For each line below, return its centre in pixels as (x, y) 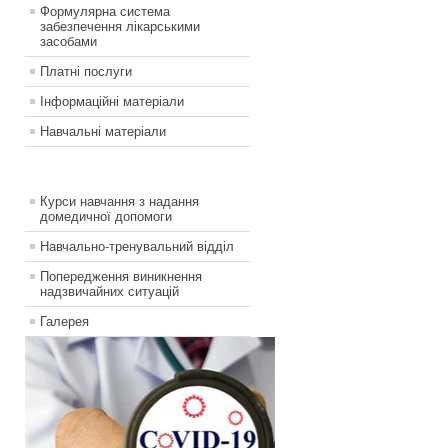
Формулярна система (105, 12)
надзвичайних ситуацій (109, 292)
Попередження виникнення (121, 277)
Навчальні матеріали (103, 132)
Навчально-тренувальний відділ (137, 247)
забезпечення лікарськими (120, 27)
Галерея (64, 322)
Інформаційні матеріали (112, 102)
